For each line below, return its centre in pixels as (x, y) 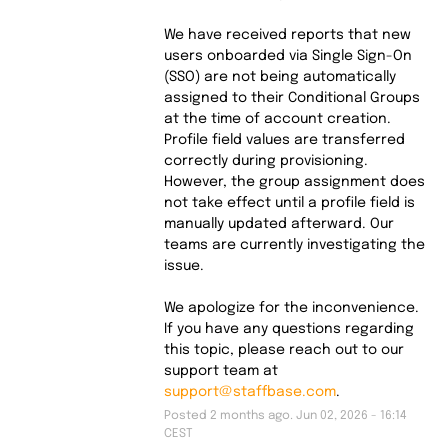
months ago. (256, 415)
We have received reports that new (287, 34)
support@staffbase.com (249, 391)
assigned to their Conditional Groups (291, 97)
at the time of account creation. (277, 118)
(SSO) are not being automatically (279, 76)
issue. (183, 265)
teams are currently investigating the (294, 244)
